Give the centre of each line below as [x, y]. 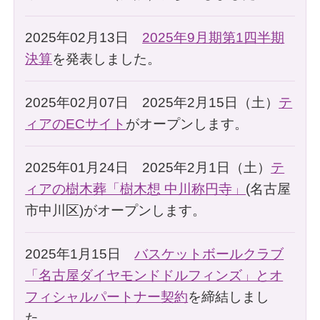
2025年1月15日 [80, 254]
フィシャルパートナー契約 [107, 296]
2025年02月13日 [84, 37]
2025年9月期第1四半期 [214, 37]
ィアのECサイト [76, 124]
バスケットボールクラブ [209, 254]
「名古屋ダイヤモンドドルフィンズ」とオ [154, 275]
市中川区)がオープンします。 [116, 210]
